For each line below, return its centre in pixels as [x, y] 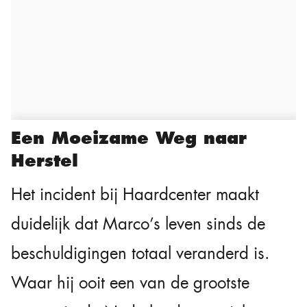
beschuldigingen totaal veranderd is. [140, 254]
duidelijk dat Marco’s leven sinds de [138, 224]
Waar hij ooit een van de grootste [130, 283]
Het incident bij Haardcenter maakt [135, 195]
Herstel [45, 161]
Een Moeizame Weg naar [129, 138]
